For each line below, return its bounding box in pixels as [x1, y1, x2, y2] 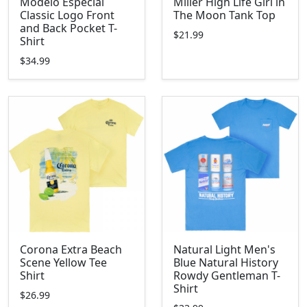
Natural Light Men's [173, 242, 275, 257]
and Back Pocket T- [20, 21, 117, 36]
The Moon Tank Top [173, 8, 275, 23]
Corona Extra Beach [20, 242, 122, 257]
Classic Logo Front [20, 8, 114, 23]
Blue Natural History [173, 255, 278, 270]
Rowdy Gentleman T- [173, 268, 280, 283]
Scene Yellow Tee [20, 255, 107, 270]
